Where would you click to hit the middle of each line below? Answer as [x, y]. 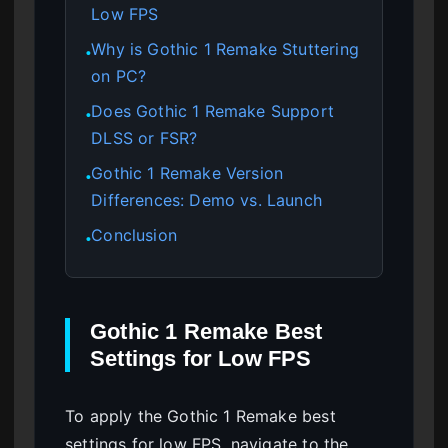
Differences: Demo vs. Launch [207, 199]
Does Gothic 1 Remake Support [213, 110]
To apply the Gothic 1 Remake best [200, 415]
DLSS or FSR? [144, 137]
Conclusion [134, 234]
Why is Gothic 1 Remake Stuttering [225, 48]
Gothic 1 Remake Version [187, 172]
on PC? [119, 75]
